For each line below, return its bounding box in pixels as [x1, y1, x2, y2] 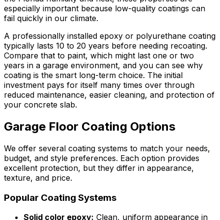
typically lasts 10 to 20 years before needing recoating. [4, 41, 207, 51]
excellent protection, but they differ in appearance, [4, 163, 194, 173]
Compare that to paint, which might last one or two [4, 51, 194, 61]
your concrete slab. [4, 100, 77, 110]
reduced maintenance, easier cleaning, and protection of [4, 90, 215, 100]
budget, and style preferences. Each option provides [4, 153, 199, 163]
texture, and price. [4, 172, 72, 183]
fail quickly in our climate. [4, 13, 98, 24]
